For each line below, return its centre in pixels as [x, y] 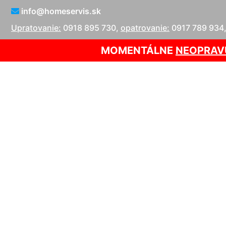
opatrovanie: [145, 27]
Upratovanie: [36, 27]
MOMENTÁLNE [138, 50]
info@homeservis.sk [60, 11]
